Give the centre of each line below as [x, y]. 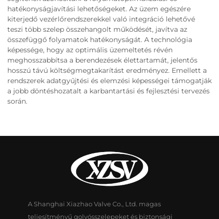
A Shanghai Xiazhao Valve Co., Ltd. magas [94, 204]
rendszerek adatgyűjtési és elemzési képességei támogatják [109, 80]
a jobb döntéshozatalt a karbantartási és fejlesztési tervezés [109, 91]
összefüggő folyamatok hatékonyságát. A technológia [100, 39]
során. [17, 101]
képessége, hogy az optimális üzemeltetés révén [90, 50]
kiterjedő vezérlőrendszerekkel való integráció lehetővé [101, 19]
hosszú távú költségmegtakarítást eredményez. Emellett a [107, 70]
